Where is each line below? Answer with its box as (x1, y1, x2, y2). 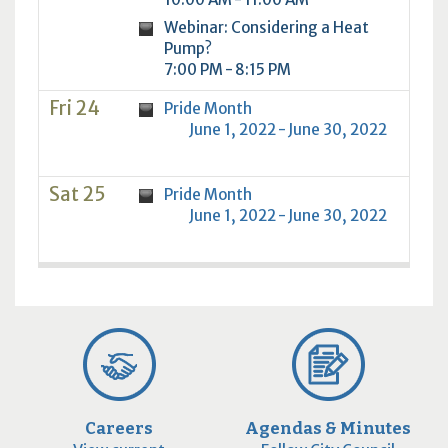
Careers (85, 418, 154, 439)
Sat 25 (48, 182, 106, 206)
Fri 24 (48, 96, 100, 120)
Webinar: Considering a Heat (163, 17, 369, 37)
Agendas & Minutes (245, 418, 411, 439)
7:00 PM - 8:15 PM (163, 59, 291, 79)
